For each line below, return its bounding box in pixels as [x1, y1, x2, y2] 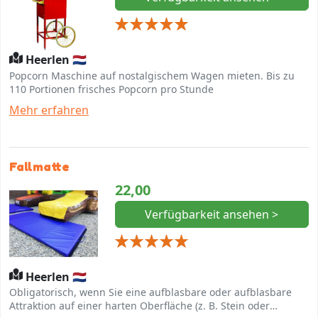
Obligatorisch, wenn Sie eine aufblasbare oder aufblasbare [9, 285, 292, 300]
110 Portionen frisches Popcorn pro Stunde [9, 82, 214, 96]
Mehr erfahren [9, 102, 89, 118]
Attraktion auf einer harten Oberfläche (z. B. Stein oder [9, 299, 270, 313]
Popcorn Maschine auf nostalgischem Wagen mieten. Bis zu [9, 68, 295, 82]
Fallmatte [9, 158, 70, 174]
